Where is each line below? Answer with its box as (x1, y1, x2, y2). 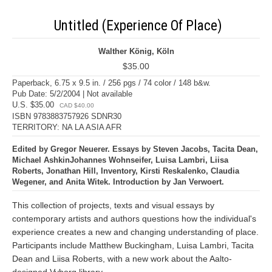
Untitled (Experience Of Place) (53, 18, 222, 34)
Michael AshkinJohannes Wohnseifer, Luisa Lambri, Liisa (12, 155, 228, 165)
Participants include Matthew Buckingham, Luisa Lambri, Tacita (12, 240, 254, 250)
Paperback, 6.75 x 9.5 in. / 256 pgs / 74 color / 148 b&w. (12, 78, 211, 87)
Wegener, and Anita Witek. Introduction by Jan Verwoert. (12, 177, 224, 186)
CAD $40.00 (59, 102, 94, 109)
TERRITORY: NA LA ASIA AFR (12, 123, 121, 132)
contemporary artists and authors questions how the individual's (12, 214, 256, 223)
